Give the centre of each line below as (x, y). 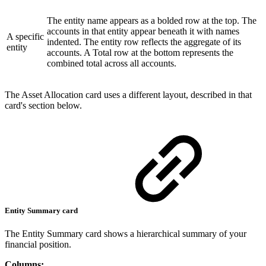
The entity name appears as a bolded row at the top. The (152, 20)
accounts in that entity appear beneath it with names (143, 31)
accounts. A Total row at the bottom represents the (140, 52)
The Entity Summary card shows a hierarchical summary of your (126, 234)
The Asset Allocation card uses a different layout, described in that (128, 94)
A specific (25, 36)
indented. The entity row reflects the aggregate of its (144, 42)
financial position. (38, 245)
